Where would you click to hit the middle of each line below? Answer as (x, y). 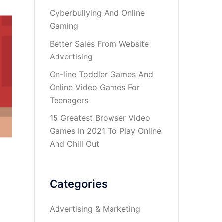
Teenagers (69, 100)
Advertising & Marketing (95, 209)
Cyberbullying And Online (97, 13)
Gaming (64, 26)
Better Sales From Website (99, 44)
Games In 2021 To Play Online (105, 131)
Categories (78, 184)
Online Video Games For (94, 87)
